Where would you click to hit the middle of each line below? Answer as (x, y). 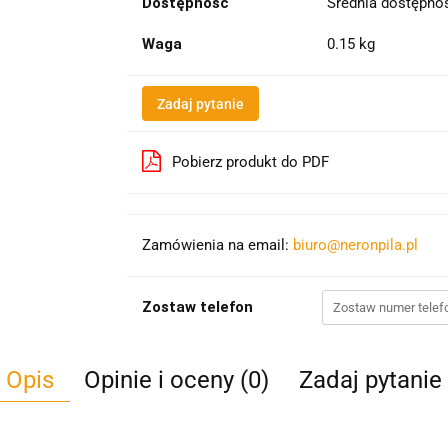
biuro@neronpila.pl (355, 245)
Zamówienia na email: (217, 245)
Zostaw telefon (197, 307)
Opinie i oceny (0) (176, 380)
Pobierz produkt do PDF (250, 162)
